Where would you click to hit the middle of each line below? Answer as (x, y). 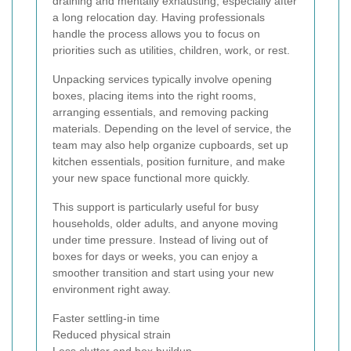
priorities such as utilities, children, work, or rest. (171, 51)
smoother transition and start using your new (163, 273)
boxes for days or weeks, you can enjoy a (155, 257)
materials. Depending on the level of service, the (172, 129)
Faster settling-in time (106, 318)
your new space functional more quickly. (151, 178)
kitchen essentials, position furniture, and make (169, 162)
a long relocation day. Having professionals (159, 18)
